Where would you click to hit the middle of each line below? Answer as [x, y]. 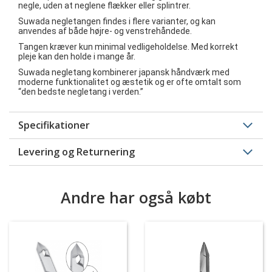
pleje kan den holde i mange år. [77, 56]
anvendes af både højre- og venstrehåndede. [105, 31]
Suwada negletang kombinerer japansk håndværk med [124, 72]
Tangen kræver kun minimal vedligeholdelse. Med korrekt [128, 47]
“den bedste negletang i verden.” [81, 92]
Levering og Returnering [76, 152]
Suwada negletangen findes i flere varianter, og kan [117, 21]
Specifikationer [54, 125]
